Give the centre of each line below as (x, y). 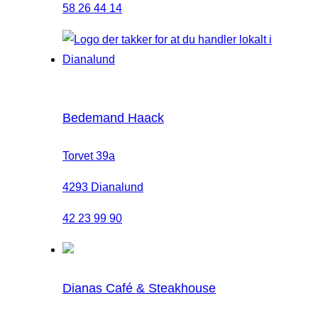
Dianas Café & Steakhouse (139, 289)
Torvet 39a (89, 156)
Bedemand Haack (113, 118)
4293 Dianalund (103, 187)
